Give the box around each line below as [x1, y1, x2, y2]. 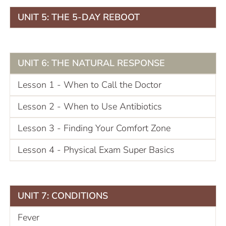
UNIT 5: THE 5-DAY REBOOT [18, 11, 140, 23]
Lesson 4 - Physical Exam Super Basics [18, 143, 175, 156]
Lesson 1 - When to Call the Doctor [18, 78, 161, 91]
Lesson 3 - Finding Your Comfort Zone [18, 122, 171, 134]
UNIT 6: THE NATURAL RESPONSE [18, 56, 165, 69]
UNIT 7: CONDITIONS [18, 189, 108, 202]
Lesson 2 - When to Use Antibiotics [18, 100, 162, 112]
